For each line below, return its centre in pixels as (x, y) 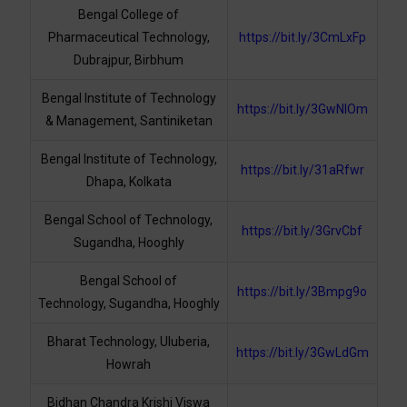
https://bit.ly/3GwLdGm (302, 353)
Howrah (129, 365)
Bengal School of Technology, (129, 220)
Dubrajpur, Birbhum (129, 60)
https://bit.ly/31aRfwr (302, 170)
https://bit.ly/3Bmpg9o (302, 292)
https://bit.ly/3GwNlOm (302, 109)
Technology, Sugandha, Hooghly (129, 304)
